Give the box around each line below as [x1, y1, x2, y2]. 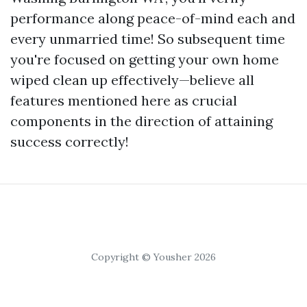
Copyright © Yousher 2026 [91, 251, 216, 263]
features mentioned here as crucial [10, 92, 237, 109]
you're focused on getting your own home [10, 51, 279, 68]
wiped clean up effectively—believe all [10, 71, 254, 88]
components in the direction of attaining [10, 112, 273, 130]
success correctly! [10, 133, 129, 150]
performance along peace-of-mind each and [10, 10, 295, 27]
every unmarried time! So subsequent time [10, 30, 285, 47]
